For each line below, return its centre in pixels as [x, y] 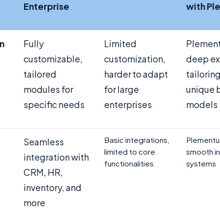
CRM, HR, [43, 172]
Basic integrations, [137, 139]
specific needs [54, 104]
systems [201, 163]
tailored [40, 74]
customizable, [53, 58]
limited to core [130, 151]
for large [122, 89]
